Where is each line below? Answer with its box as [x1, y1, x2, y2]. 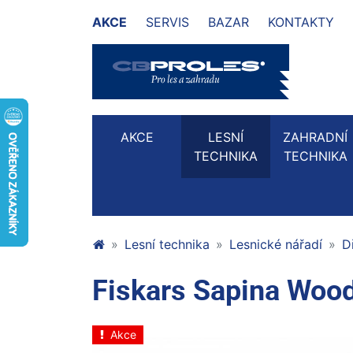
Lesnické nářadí [229, 236, 322, 252]
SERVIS [146, 14, 189, 30]
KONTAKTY [268, 14, 334, 30]
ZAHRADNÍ [283, 129, 347, 145]
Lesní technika [124, 236, 210, 252]
